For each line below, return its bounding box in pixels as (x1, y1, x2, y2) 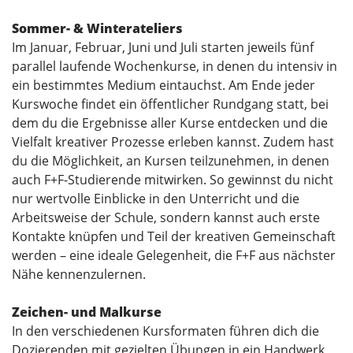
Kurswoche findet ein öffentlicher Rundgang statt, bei (12, 95, 329, 113)
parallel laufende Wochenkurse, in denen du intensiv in (12, 57, 337, 75)
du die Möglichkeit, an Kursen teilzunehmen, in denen (12, 151, 329, 169)
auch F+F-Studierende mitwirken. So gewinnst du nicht (12, 170, 333, 188)
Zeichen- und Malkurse (12, 303, 162, 321)
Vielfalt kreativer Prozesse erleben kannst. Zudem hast (12, 132, 334, 150)
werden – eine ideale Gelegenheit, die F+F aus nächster (12, 246, 336, 264)
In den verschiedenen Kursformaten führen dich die (12, 321, 319, 340)
